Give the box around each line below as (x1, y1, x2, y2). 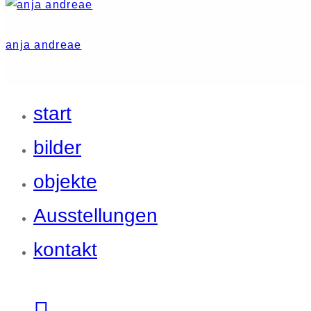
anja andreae (6, 38, 82, 51)
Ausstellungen (33, 204, 158, 226)
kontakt (33, 238, 97, 260)
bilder (33, 136, 81, 158)
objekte (33, 170, 97, 192)
